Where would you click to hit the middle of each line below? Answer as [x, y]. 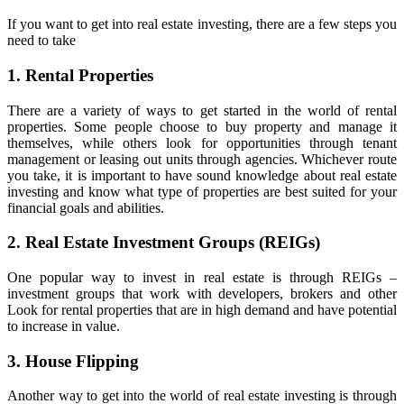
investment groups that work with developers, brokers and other [202, 293]
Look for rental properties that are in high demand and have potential [202, 309]
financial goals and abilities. [86, 207]
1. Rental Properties [80, 75]
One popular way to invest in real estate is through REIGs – [202, 277]
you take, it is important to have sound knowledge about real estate [202, 175]
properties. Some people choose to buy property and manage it [202, 126]
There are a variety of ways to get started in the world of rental [202, 110]
